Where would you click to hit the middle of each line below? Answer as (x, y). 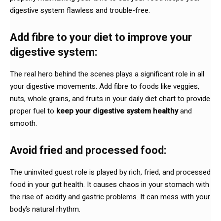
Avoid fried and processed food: (88, 150)
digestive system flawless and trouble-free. (80, 10)
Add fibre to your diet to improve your (101, 37)
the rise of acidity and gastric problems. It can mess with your (110, 197)
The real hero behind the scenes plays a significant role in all (107, 74)
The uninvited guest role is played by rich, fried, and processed (110, 172)
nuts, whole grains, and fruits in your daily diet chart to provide (110, 98)
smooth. (23, 123)
